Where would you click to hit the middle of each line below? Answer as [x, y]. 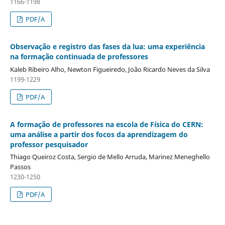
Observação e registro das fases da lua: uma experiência [107, 46]
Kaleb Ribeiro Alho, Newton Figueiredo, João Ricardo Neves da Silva [110, 69]
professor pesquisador [49, 144]
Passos [20, 167]
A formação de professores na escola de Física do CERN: [106, 124]
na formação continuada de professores [79, 56]
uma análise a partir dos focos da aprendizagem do [99, 134]
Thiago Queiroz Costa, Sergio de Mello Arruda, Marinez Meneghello [110, 157]
